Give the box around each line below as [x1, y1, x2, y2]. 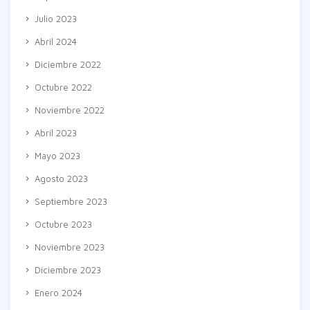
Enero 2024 [32, 287, 82, 298]
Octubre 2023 [32, 219, 92, 230]
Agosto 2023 [32, 173, 88, 184]
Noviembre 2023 [32, 241, 104, 253]
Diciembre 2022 [32, 59, 101, 70]
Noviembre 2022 [32, 104, 104, 116]
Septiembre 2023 [32, 196, 107, 207]
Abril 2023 [32, 127, 77, 138]
